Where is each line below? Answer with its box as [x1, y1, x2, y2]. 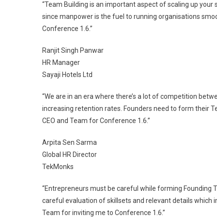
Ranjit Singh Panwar [42, 46, 104, 54]
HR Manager [42, 59, 80, 66]
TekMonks [42, 163, 74, 170]
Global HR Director [42, 151, 97, 158]
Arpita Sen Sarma [42, 139, 97, 146]
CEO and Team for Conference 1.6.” [42, 117, 150, 124]
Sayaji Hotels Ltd [42, 71, 93, 78]
